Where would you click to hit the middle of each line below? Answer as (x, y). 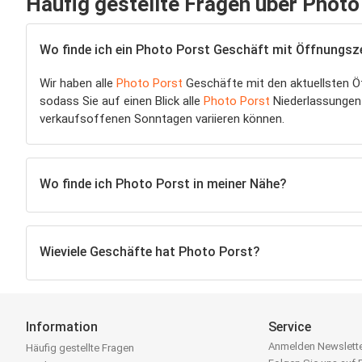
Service (290, 327)
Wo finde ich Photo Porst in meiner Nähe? (163, 183)
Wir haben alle (78, 83)
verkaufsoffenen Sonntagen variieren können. (162, 119)
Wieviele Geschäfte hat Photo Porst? (149, 251)
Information (62, 327)
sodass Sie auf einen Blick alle (122, 101)
